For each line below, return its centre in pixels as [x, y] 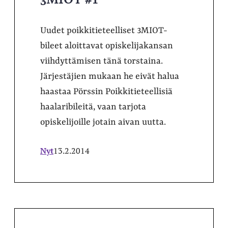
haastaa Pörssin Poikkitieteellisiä [106, 91]
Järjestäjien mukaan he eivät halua [110, 76]
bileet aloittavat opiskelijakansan [107, 46]
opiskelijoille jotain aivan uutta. [103, 122]
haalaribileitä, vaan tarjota [93, 107]
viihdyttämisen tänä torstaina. [102, 61]
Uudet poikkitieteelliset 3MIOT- [104, 30]
